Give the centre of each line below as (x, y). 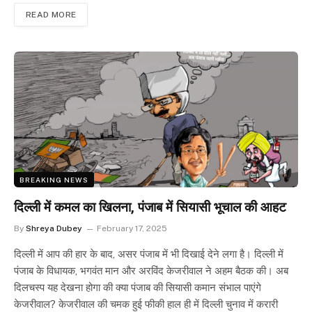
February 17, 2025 (132, 229)
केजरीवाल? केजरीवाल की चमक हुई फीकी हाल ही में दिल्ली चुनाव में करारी (146, 304)
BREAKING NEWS (54, 180)
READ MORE (51, 15)
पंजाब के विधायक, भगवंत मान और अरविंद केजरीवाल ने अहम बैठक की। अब (151, 271)
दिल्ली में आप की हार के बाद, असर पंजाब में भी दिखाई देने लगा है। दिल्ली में (149, 254)
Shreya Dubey (54, 229)
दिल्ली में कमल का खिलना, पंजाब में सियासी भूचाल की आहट (150, 208)
